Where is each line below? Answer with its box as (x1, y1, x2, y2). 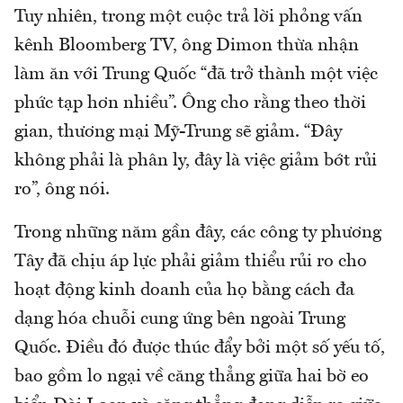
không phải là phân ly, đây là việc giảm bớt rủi (14, 152, 377, 171)
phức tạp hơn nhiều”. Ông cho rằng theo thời (14, 94, 366, 113)
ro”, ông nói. (14, 181, 110, 200)
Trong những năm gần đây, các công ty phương (14, 224, 381, 243)
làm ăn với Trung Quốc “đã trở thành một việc (14, 66, 378, 85)
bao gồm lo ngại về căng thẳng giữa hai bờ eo (14, 368, 369, 387)
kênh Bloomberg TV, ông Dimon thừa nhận (14, 37, 359, 56)
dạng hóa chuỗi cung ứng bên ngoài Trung (14, 310, 345, 329)
